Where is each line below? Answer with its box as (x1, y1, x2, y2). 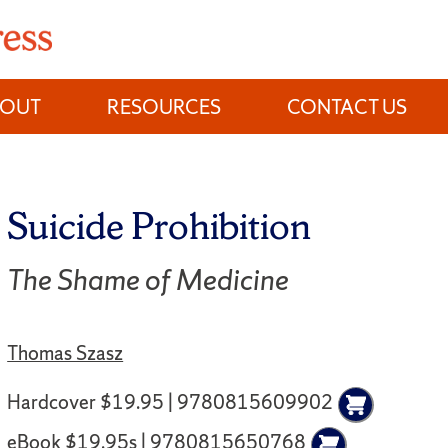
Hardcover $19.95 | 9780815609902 (7, 389, 334, 416)
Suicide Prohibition (7, 199, 312, 251)
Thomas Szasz (7, 339, 124, 366)
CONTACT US (287, 93, 408, 120)
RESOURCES (107, 93, 222, 120)
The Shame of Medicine (7, 260, 290, 299)
